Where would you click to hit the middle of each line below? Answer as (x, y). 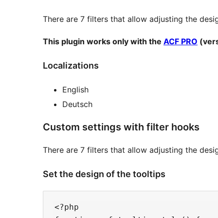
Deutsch (77, 104)
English (75, 89)
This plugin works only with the (103, 41)
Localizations (71, 65)
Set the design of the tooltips (104, 174)
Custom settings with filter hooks (121, 127)
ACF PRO (181, 41)
